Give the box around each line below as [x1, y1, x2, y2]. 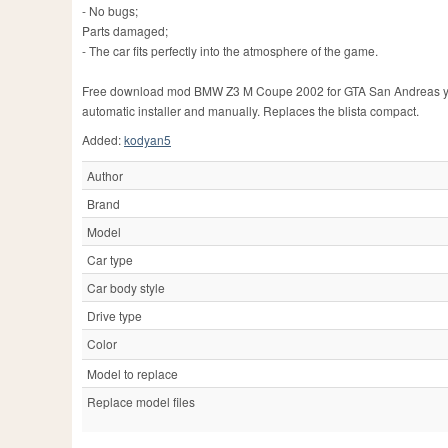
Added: [82, 131, 124, 149]
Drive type [87, 307, 142, 325]
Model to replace [87, 365, 178, 383]
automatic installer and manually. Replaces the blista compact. [82, 102, 419, 120]
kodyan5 [124, 131, 171, 149]
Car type [87, 251, 133, 269]
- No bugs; [82, 2, 138, 20]
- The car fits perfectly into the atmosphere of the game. [82, 42, 378, 60]
